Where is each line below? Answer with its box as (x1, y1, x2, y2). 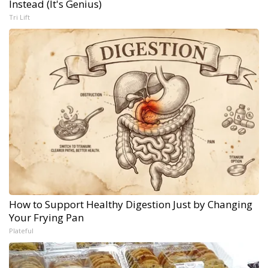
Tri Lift (9, 12, 30, 22)
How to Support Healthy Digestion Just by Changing (9, 197, 252, 211)
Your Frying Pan (9, 210, 84, 224)
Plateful (9, 226, 33, 235)
